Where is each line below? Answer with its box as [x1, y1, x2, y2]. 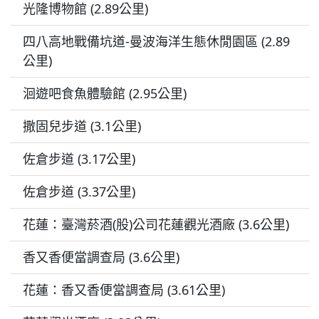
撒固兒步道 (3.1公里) [22, 117, 141, 135]
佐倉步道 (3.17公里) [22, 150, 135, 168]
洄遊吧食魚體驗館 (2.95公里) [22, 85, 187, 103]
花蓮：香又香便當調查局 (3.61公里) [22, 281, 225, 299]
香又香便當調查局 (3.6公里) [22, 249, 179, 266]
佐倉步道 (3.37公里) [22, 183, 135, 201]
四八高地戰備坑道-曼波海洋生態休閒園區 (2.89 [22, 33, 290, 51]
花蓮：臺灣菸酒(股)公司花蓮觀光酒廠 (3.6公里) [22, 216, 289, 234]
